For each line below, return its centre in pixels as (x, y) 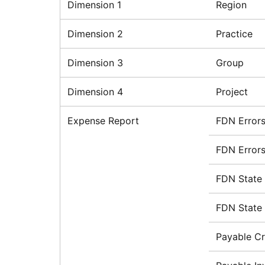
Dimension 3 (95, 63)
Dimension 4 (95, 92)
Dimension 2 (95, 34)
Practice (234, 34)
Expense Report (103, 121)
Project (232, 92)
